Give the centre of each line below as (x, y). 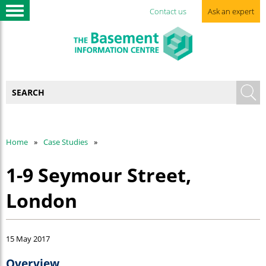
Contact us (168, 11)
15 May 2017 (28, 239)
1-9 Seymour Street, (99, 175)
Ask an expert (231, 11)
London (42, 200)
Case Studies (66, 142)
